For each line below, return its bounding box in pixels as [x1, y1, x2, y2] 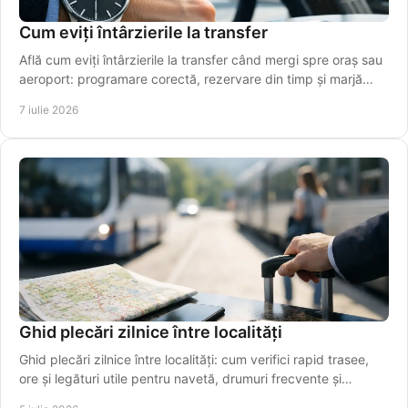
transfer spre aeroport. [19, 390, 154, 406]
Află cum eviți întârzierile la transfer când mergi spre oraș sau [19, 52, 382, 68]
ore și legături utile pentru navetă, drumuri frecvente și [19, 371, 342, 387]
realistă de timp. [19, 90, 115, 107]
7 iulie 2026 [19, 103, 78, 117]
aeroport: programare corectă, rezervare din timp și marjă [19, 71, 362, 87]
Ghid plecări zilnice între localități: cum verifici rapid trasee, [19, 352, 369, 368]
